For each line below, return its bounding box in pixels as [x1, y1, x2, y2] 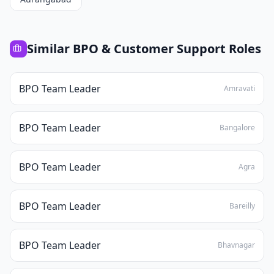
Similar [27, 40, 73, 57]
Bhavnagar [218, 240, 255, 250]
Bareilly [229, 201, 255, 211]
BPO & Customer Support [73, 40, 226, 57]
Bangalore [220, 122, 255, 133]
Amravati [224, 83, 255, 94]
